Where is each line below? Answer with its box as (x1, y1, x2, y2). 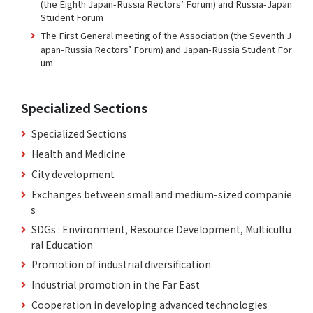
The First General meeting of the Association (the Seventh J (41, 28, 291, 42)
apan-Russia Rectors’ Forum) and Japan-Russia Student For (41, 42, 292, 56)
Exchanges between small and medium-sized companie (31, 187, 292, 201)
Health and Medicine (31, 146, 126, 161)
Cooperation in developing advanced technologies (31, 297, 268, 312)
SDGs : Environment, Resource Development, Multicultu (31, 221, 291, 236)
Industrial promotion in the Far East (31, 277, 200, 291)
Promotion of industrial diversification (31, 256, 211, 271)
